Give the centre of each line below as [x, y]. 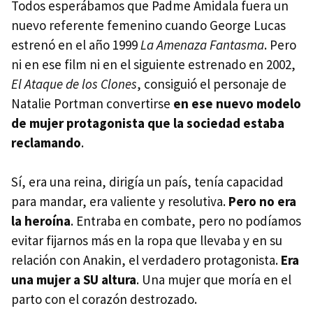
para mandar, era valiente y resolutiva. [120, 201]
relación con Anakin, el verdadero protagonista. [146, 260]
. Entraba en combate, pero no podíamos [186, 220]
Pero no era [262, 201]
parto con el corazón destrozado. [104, 299]
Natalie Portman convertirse [92, 103]
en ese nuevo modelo [237, 103]
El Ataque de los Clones [74, 83]
